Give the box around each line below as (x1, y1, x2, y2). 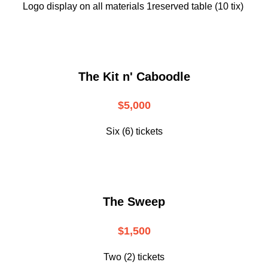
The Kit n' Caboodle (78, 69, 190, 83)
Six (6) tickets (105, 126, 163, 137)
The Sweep (103, 194, 165, 208)
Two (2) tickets (103, 251, 165, 262)
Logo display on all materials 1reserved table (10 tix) (22, 1, 243, 12)
